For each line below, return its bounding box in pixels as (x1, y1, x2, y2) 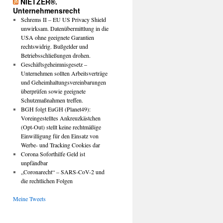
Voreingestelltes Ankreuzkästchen (20, 114, 101, 122)
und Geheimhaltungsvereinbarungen (20, 78, 106, 86)
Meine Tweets (13, 195, 46, 203)
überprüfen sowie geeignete (20, 87, 86, 95)
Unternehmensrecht (13, 5, 80, 15)
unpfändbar (20, 159, 48, 167)
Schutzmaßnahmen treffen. (20, 96, 83, 104)
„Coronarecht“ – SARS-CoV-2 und (20, 168, 105, 176)
